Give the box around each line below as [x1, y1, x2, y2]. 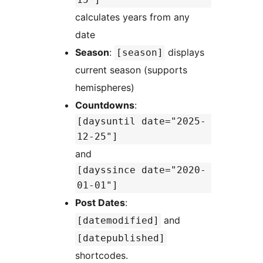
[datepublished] [77, 232, 165, 244]
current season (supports [75, 64, 187, 76]
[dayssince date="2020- [77, 164, 206, 176]
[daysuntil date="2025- [77, 116, 206, 127]
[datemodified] [77, 215, 159, 227]
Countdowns [75, 99, 134, 112]
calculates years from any [75, 11, 190, 23]
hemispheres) [75, 82, 134, 94]
